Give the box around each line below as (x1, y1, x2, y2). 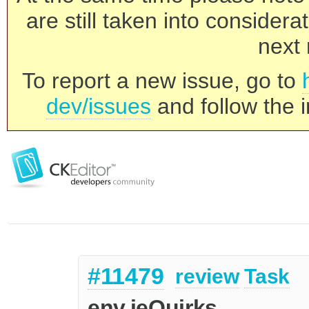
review (175, 265, 239, 288)
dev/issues (46, 94, 151, 119)
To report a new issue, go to (22, 68, 302, 93)
